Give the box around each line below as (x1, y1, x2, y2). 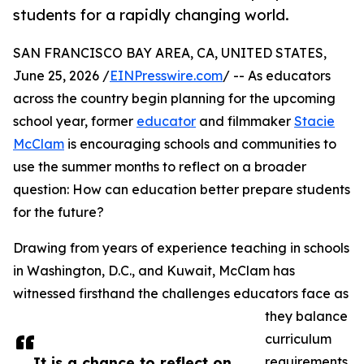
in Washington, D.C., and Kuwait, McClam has (13, 262, 295, 279)
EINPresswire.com (110, 67, 223, 84)
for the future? (13, 204, 104, 221)
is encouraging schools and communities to (64, 136, 336, 153)
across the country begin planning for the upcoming (13, 90, 336, 107)
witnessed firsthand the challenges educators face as (13, 285, 349, 302)
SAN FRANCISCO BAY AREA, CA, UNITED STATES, (13, 45, 327, 62)
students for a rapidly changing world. (13, 6, 289, 24)
